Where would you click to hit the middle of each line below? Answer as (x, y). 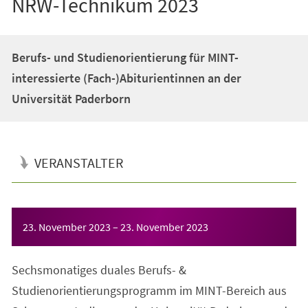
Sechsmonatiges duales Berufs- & (99, 269)
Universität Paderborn (71, 98)
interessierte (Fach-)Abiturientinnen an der (126, 78)
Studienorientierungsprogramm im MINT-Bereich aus (149, 290)
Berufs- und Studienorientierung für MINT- (125, 57)
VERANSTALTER (78, 162)
